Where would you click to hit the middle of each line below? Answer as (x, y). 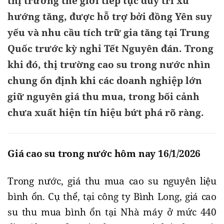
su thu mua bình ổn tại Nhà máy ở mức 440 (112, 212)
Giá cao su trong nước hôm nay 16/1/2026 (105, 153)
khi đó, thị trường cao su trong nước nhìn (109, 64)
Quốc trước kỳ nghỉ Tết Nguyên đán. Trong (110, 48)
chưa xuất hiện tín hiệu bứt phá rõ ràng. (106, 112)
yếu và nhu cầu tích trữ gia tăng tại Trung (108, 32)
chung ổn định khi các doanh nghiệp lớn (105, 80)
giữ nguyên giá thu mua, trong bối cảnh (103, 96)
